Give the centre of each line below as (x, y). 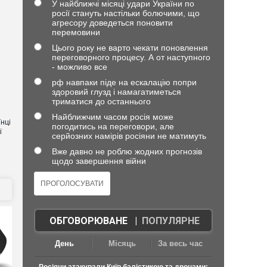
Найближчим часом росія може (112, 117)
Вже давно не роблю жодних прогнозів (127, 151)
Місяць (122, 243)
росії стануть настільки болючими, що (125, 13)
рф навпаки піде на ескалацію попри (124, 82)
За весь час (181, 243)
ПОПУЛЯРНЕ (170, 221)
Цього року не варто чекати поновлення (130, 48)
